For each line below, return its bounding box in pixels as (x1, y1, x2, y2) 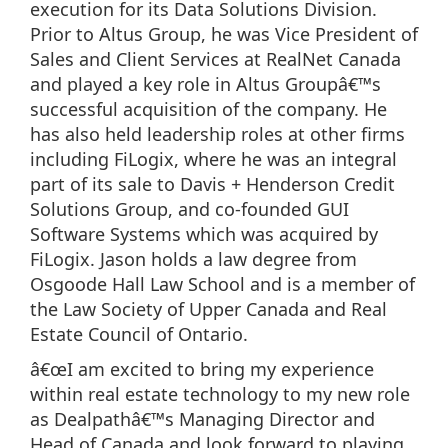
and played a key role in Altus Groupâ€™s (30, 72, 381, 96)
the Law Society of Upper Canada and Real (30, 297, 387, 321)
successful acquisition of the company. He (30, 97, 387, 121)
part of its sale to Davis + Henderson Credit (30, 172, 395, 196)
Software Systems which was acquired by (30, 222, 378, 246)
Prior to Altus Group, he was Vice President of (30, 22, 418, 46)
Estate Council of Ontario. (30, 322, 248, 346)
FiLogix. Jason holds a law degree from (30, 247, 357, 271)
